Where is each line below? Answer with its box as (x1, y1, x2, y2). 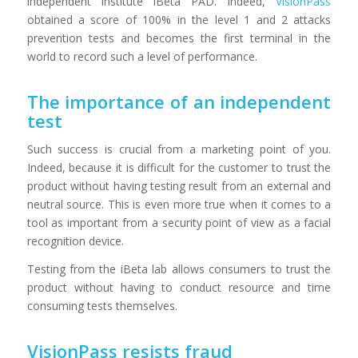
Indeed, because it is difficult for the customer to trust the (26, 159, 332, 175)
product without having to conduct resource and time (26, 279, 332, 295)
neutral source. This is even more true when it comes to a (26, 196, 332, 212)
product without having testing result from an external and (26, 177, 332, 193)
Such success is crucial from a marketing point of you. (26, 141, 332, 157)
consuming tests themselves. (26, 297, 177, 313)
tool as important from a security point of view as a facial (26, 214, 332, 230)
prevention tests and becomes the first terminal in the (26, 30, 332, 46)
